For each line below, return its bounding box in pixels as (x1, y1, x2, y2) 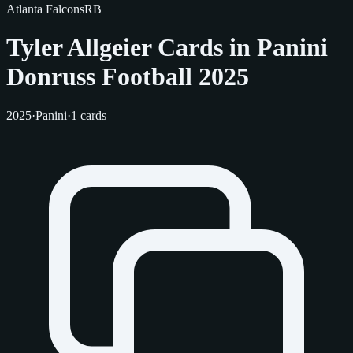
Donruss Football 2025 (6, 62, 249, 91)
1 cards (71, 108, 106, 122)
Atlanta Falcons (6, 2, 84, 16)
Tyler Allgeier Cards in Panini (6, 33, 328, 62)
